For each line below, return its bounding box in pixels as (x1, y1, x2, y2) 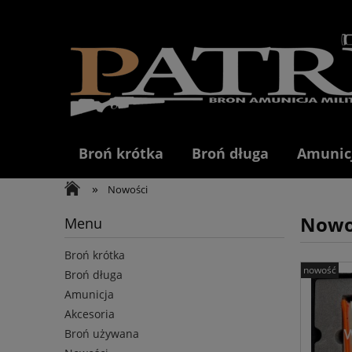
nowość (303, 263, 336, 277)
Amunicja (64, 287, 114, 302)
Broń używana (64, 326, 139, 342)
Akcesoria (64, 306, 115, 322)
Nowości (108, 182, 148, 196)
